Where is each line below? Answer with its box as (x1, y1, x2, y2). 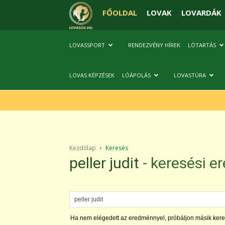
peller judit (69, 154, 139, 172)
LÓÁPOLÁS (122, 71, 151, 79)
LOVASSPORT (69, 41, 105, 49)
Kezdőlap (69, 144, 96, 152)
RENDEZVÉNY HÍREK (128, 41, 180, 49)
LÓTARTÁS (188, 41, 216, 49)
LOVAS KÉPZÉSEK (69, 71, 115, 79)
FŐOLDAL (102, 7, 137, 18)
